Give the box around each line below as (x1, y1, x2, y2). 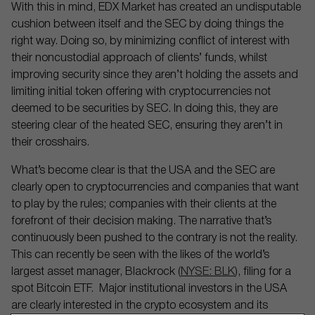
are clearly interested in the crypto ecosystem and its (11, 301, 268, 311)
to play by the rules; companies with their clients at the (11, 200, 276, 210)
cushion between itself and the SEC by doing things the (11, 20, 283, 30)
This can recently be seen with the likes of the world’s (11, 250, 269, 260)
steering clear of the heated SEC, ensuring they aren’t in (11, 121, 283, 131)
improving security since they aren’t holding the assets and (11, 70, 298, 80)
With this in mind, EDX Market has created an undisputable (11, 3, 301, 13)
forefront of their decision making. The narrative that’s (11, 217, 271, 226)
